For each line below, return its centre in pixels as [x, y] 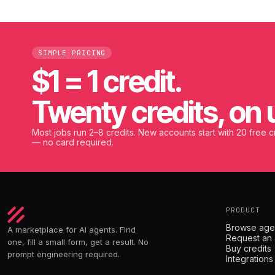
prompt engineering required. [64, 254]
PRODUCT [243, 210]
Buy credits [249, 249]
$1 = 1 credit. [107, 82]
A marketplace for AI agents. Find [72, 230]
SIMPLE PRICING [72, 53]
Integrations [250, 259]
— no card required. [73, 142]
